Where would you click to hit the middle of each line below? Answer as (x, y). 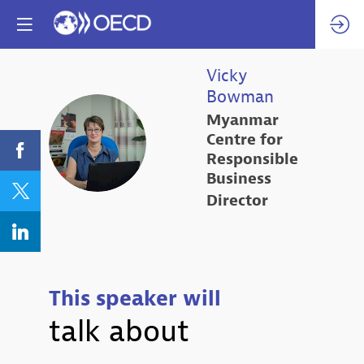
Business (239, 178)
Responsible (252, 159)
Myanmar (243, 120)
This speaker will (135, 299)
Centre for (245, 139)
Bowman (240, 97)
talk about (119, 332)
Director (237, 201)
